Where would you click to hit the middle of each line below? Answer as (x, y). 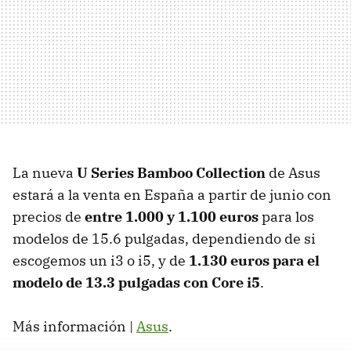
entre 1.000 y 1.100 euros (172, 216)
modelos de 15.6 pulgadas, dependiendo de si (164, 238)
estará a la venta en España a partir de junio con (172, 194)
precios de (49, 216)
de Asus (293, 172)
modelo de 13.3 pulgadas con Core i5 (136, 282)
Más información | (74, 326)
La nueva (45, 172)
